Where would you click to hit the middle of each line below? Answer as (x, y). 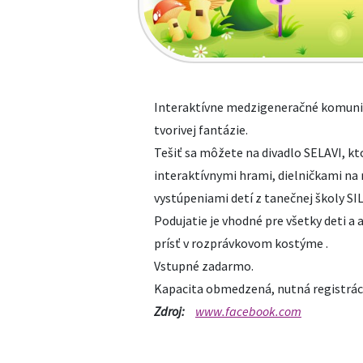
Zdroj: (169, 311)
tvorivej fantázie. (201, 130)
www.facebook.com (248, 311)
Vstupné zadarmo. (204, 266)
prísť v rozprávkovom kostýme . (241, 243)
